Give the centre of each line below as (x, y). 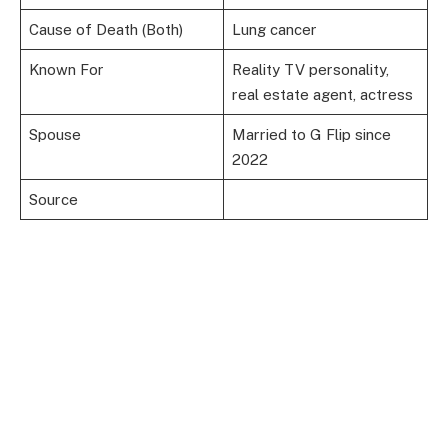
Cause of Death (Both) (105, 30)
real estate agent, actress (322, 95)
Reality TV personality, (310, 70)
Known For (66, 70)
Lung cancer (274, 30)
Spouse (54, 135)
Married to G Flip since (311, 135)
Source (53, 200)
